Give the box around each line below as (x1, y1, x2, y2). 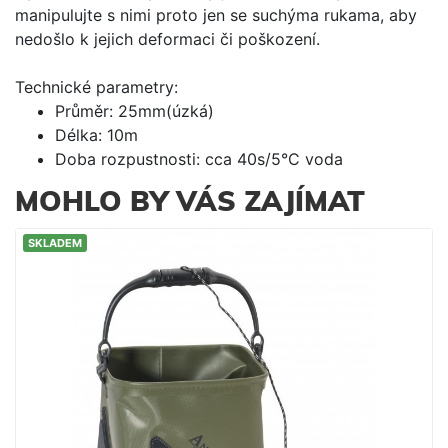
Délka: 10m (55, 124, 138, 145)
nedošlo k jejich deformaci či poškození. (15, 28, 320, 49)
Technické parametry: (15, 76, 178, 97)
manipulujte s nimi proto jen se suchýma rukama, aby (15, 4, 417, 25)
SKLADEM (28, 235, 82, 250)
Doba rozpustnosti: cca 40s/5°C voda (55, 148, 343, 169)
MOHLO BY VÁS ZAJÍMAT (15, 188, 365, 217)
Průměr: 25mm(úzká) (55, 100, 214, 121)
